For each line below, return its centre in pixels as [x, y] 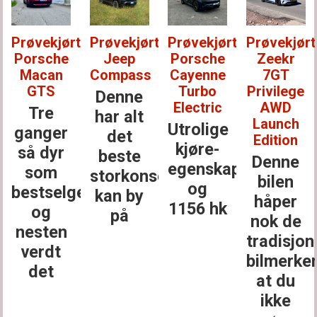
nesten [41, 232]
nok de [276, 221]
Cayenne [197, 75]
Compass [120, 75]
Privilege [276, 92]
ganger [41, 133]
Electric [197, 108]
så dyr [41, 152]
